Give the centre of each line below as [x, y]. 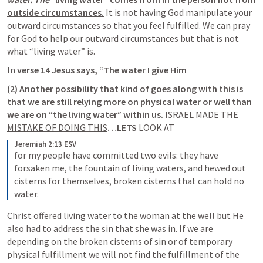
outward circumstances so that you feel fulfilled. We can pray [129, 25]
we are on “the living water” [64, 114]
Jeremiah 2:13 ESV [45, 144]
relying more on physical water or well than [163, 102]
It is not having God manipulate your [179, 12]
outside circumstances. [55, 12]
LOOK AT [156, 127]
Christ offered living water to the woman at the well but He [125, 215]
